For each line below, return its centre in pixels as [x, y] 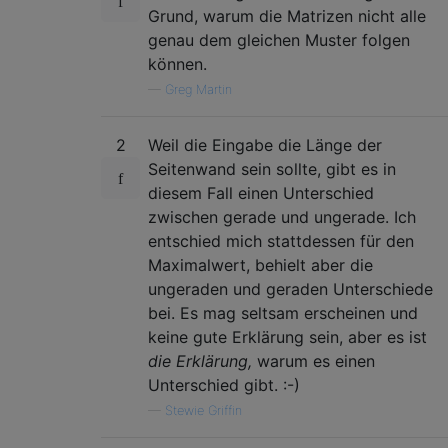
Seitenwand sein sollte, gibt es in [272, 169]
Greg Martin [198, 89]
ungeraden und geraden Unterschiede [290, 289]
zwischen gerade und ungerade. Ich [282, 217]
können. [177, 64]
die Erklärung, [200, 361]
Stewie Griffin [203, 410]
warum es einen [313, 361]
